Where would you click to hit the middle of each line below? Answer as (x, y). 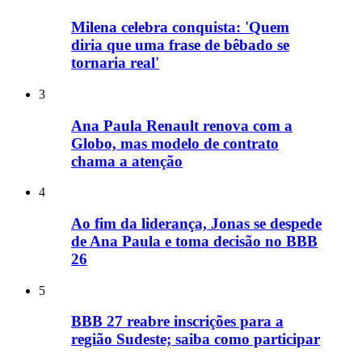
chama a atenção (127, 161)
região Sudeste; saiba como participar (196, 339)
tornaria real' (115, 63)
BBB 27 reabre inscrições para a (177, 322)
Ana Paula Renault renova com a (182, 125)
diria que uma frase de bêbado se (180, 45)
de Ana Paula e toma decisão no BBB (194, 241)
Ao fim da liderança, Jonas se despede (196, 223)
